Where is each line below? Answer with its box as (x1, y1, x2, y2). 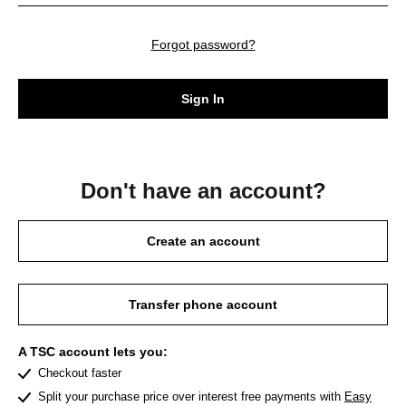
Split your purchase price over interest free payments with (38, 390, 341, 403)
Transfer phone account (129, 297, 277, 312)
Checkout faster (38, 366, 121, 380)
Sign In (181, 91, 225, 106)
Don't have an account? (80, 179, 326, 203)
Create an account (146, 234, 260, 248)
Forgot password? (150, 37, 256, 52)
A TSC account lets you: (18, 344, 168, 359)
